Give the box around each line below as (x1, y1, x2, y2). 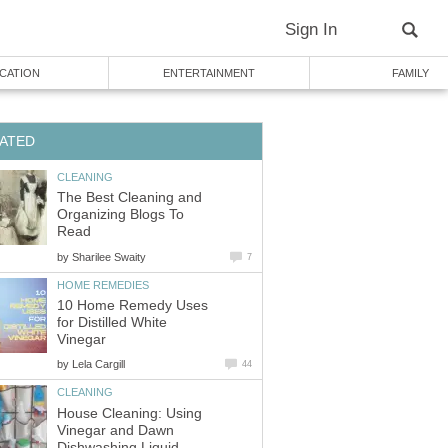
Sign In (285, 20, 337, 39)
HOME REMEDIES (57, 278, 149, 291)
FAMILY (391, 67, 429, 79)
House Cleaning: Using (57, 405, 202, 421)
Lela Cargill (72, 358, 125, 371)
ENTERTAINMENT (163, 67, 255, 79)
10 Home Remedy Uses (57, 298, 208, 314)
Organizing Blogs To (57, 207, 184, 223)
